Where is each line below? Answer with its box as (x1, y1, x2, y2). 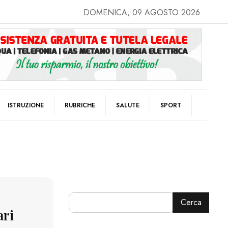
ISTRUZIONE (8, 100, 44, 110)
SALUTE (116, 100, 139, 110)
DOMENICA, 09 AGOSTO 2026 (83, 7, 200, 18)
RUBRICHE (65, 100, 95, 110)
